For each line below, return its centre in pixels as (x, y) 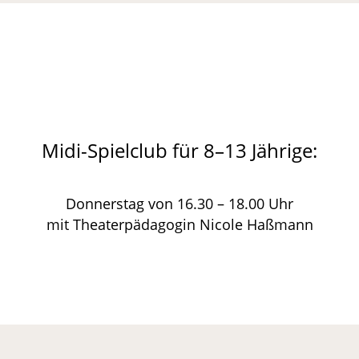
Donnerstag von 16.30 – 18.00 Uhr (179, 203)
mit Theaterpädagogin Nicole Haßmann (179, 224)
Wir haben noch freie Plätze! (179, 83)
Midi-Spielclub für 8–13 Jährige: (179, 150)
